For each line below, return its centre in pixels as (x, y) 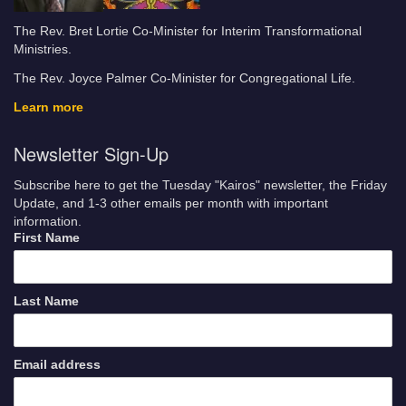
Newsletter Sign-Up (91, 154)
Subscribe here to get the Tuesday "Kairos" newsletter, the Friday (200, 185)
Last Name (46, 301)
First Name (47, 237)
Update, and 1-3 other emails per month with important (171, 203)
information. (48, 221)
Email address (57, 364)
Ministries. (43, 50)
